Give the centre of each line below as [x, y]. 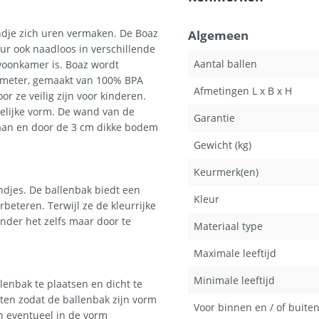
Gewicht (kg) [223, 145]
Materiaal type [228, 226]
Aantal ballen [225, 64]
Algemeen [218, 35]
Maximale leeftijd [235, 253]
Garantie [214, 118]
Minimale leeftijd [234, 280]
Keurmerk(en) [226, 172]
